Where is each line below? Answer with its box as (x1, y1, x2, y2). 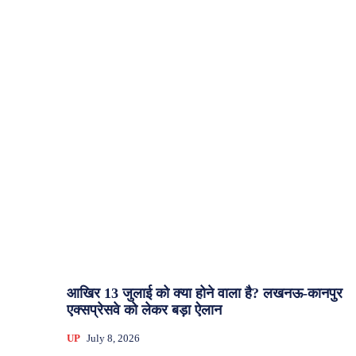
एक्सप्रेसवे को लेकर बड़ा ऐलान (67, 302, 222, 319)
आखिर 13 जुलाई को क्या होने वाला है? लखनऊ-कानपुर (67, 285, 342, 302)
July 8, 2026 (87, 332, 140, 345)
